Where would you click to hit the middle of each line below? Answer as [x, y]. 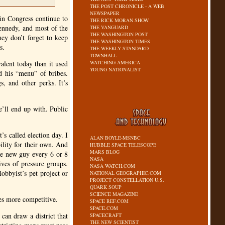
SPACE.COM [104, 208]
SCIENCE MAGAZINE [114, 194]
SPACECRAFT [106, 215]
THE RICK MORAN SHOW [120, 20]
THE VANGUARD [109, 27]
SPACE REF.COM [109, 201]
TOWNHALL [104, 55]
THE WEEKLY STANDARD [120, 48]
